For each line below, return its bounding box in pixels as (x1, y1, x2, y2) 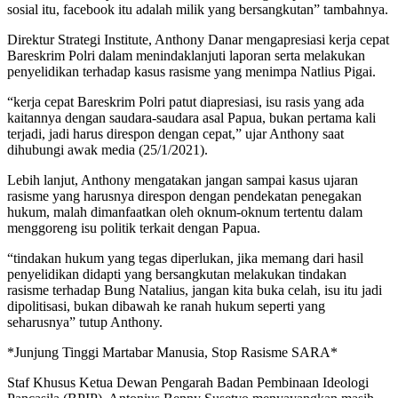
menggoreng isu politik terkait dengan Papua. (7, 219, 260, 235)
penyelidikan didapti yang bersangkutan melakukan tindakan (7, 266, 346, 282)
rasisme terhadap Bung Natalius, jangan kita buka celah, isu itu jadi (7, 282, 382, 298)
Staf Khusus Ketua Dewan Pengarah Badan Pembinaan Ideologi (7, 374, 369, 390)
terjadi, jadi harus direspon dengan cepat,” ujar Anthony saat (7, 125, 344, 141)
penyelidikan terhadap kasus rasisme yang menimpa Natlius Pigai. (7, 63, 376, 79)
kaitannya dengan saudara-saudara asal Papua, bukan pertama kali (7, 109, 376, 125)
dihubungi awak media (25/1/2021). (7, 141, 208, 157)
